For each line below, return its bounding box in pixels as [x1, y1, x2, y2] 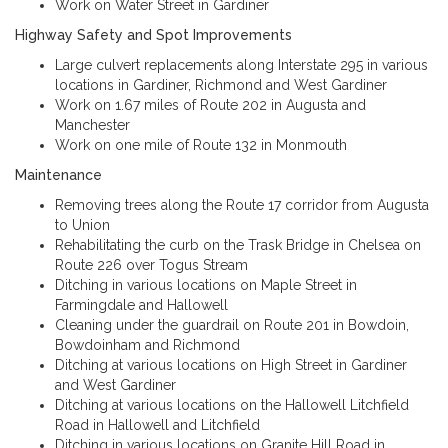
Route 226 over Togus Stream [55, 257, 248, 273]
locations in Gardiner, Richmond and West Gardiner [55, 77, 387, 93]
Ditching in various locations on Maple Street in [55, 277, 357, 293]
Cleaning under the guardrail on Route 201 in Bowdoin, [55, 317, 409, 333]
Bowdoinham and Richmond [55, 337, 240, 353]
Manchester [55, 117, 130, 133]
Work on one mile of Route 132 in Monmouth [55, 137, 347, 153]
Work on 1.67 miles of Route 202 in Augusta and [55, 97, 366, 113]
